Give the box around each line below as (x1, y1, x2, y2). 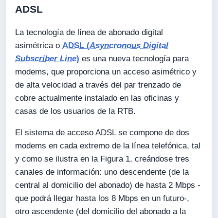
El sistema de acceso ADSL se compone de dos (15, 127, 190, 137)
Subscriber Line (15, 54, 77, 64)
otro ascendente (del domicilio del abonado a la (15, 206, 186, 216)
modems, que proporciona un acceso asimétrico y (15, 67, 197, 77)
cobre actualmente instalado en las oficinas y (15, 93, 180, 103)
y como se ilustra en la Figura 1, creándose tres (15, 154, 190, 163)
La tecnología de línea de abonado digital (15, 28, 163, 37)
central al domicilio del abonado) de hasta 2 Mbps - (15, 180, 201, 190)
